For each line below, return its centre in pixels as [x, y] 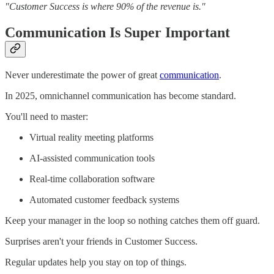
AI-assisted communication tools [92, 158]
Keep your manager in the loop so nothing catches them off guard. [132, 220]
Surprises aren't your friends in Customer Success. [101, 241]
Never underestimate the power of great [82, 75]
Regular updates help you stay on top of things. [96, 262]
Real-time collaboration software [92, 179]
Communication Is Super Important [117, 32]
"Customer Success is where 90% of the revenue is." [105, 7]
